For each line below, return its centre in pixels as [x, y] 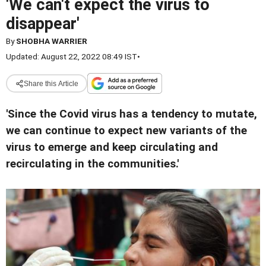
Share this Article [51, 83]
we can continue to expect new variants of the [126, 131]
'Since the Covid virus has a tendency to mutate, [132, 114]
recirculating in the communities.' [92, 164]
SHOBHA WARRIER [52, 41]
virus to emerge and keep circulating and [112, 147]
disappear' [43, 24]
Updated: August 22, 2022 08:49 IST [72, 56]
